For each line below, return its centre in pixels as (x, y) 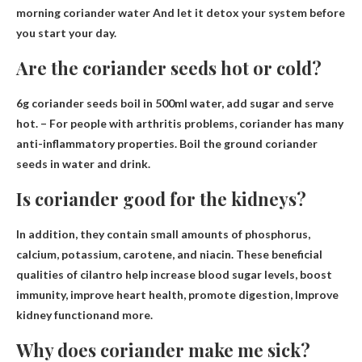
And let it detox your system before (248, 12)
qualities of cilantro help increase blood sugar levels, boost (174, 274)
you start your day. (66, 32)
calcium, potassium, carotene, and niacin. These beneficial (169, 254)
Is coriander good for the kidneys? (161, 198)
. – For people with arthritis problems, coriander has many (189, 123)
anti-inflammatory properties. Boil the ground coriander (167, 143)
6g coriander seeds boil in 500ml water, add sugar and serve (175, 103)
